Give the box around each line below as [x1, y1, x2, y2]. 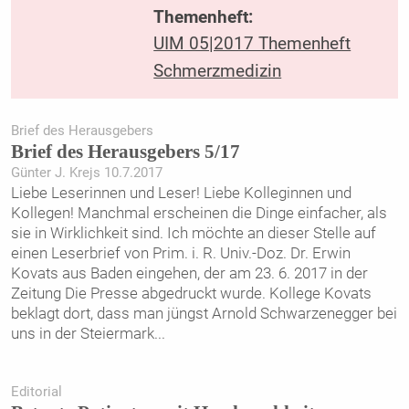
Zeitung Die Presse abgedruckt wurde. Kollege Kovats [10, 283, 372, 302]
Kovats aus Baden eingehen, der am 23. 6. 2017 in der [10, 263, 368, 282]
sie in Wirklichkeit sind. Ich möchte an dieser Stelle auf [10, 223, 376, 242]
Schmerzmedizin [153, 61, 282, 82]
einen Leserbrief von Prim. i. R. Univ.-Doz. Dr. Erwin [10, 243, 351, 262]
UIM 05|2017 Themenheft [153, 34, 351, 55]
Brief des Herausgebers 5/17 [10, 141, 240, 162]
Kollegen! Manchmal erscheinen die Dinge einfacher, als [10, 203, 387, 222]
